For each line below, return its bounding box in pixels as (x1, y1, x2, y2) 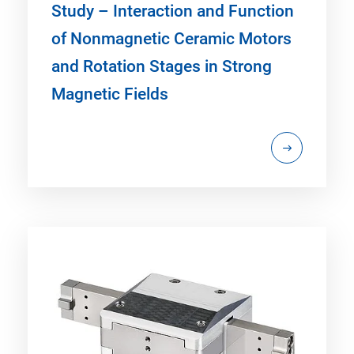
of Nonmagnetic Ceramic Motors (51, 28, 292, 48)
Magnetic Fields (51, 84, 168, 104)
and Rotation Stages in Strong (51, 56, 272, 76)
